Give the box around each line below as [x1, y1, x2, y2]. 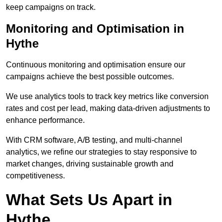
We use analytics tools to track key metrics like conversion [6, 92, 209, 101]
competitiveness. [6, 171, 65, 180]
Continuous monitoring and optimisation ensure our [6, 60, 185, 69]
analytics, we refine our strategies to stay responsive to [6, 148, 197, 157]
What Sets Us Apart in [6, 191, 172, 209]
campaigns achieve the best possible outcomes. [6, 72, 174, 81]
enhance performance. [6, 116, 85, 125]
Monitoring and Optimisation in [6, 22, 184, 36]
